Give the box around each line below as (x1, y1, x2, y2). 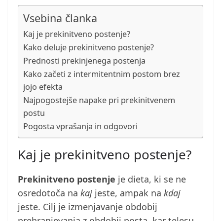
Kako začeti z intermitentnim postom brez (23, 69, 180, 80)
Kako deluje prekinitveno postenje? (23, 42, 154, 53)
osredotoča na (18, 187, 80, 199)
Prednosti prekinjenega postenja (23, 55, 146, 67)
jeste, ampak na (92, 187, 164, 199)
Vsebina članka (23, 11, 97, 26)
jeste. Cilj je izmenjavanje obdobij (18, 201, 157, 213)
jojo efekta (23, 81, 63, 93)
